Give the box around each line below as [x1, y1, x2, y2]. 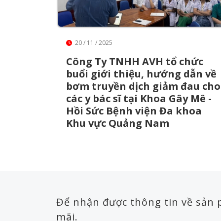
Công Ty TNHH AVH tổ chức [66, 54, 203, 68]
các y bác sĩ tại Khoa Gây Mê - [66, 91, 212, 105]
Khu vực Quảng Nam [66, 116, 169, 130]
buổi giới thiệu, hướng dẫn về [66, 67, 217, 80]
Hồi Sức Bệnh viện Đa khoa [66, 104, 202, 117]
